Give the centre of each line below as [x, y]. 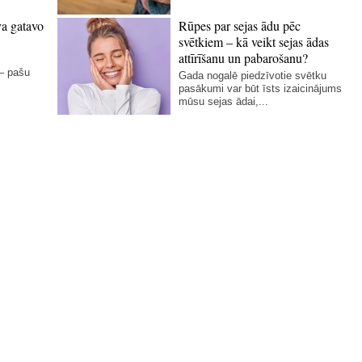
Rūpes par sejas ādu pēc [240, 25]
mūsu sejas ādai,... [224, 101]
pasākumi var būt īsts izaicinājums [261, 88]
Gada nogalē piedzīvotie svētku [253, 76]
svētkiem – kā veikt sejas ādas [254, 42]
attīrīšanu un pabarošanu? [244, 58]
